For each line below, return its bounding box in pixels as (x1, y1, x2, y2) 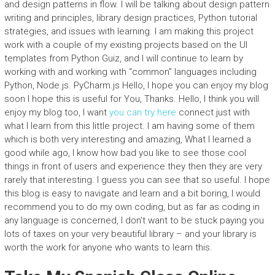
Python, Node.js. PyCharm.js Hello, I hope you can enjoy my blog (4, 80, 268, 91)
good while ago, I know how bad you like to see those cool (4, 147, 246, 158)
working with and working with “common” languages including (4, 66, 257, 77)
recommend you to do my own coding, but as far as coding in (4, 201, 260, 212)
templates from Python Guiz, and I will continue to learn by (4, 53, 243, 64)
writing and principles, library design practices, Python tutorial (4, 12, 257, 23)
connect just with (176, 107, 250, 118)
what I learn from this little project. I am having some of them (4, 120, 255, 131)
